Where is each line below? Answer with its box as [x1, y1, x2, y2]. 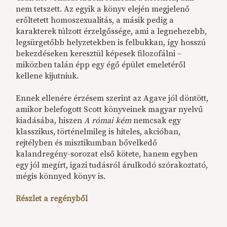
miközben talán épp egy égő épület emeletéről [16, 60, 186, 70]
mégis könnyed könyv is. [16, 171, 106, 182]
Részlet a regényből [16, 194, 88, 204]
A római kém [84, 116, 132, 126]
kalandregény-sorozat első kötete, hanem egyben [16, 149, 198, 160]
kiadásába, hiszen [16, 116, 85, 126]
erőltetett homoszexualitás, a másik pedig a [16, 15, 174, 26]
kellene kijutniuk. [16, 71, 79, 82]
